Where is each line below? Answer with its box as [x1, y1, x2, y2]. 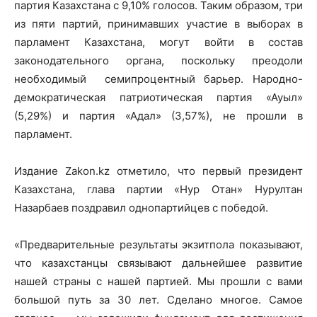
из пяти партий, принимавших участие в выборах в [14, 16, 303, 30]
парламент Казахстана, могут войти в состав [14, 35, 303, 49]
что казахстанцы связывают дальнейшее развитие [14, 255, 303, 270]
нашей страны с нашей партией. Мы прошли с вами [14, 274, 303, 288]
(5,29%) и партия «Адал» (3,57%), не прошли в [14, 108, 303, 122]
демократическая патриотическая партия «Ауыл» [14, 90, 303, 104]
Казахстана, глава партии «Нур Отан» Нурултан [14, 182, 303, 196]
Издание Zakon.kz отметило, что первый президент [14, 163, 303, 178]
